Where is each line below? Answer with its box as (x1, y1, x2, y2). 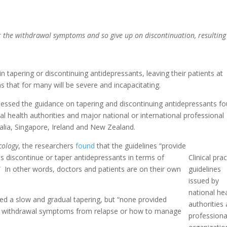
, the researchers (18, 140, 76, 150)
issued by (188, 175, 219, 185)
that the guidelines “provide (95, 140, 186, 150)
